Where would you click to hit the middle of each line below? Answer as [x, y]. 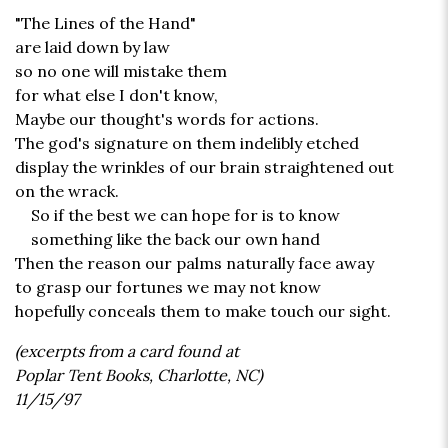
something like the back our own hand [167, 239]
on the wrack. [67, 191]
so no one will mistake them [121, 71]
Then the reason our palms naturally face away [194, 263]
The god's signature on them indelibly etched [187, 143]
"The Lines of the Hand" [105, 23]
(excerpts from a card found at [127, 351]
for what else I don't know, [116, 95]
